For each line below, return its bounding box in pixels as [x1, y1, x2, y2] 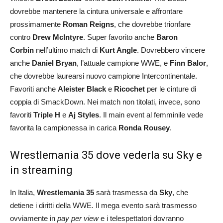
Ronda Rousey [118, 123, 170, 132]
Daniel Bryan [32, 58, 77, 67]
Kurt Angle [100, 45, 137, 54]
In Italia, [10, 188, 37, 197]
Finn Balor [170, 58, 206, 67]
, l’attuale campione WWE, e [77, 58, 170, 67]
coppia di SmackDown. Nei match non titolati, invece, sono [10, 97, 200, 106]
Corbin [10, 45, 36, 54]
